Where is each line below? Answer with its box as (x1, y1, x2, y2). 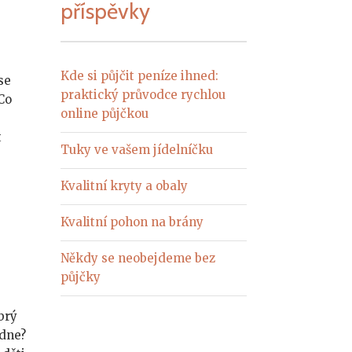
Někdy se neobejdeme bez (60, 251, 216, 266)
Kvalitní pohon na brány (60, 214, 204, 230)
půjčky (60, 269, 101, 285)
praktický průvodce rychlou (60, 87, 226, 103)
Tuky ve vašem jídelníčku (60, 142, 214, 158)
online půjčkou (60, 106, 149, 122)
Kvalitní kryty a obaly (60, 178, 189, 194)
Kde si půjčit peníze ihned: (60, 68, 219, 84)
